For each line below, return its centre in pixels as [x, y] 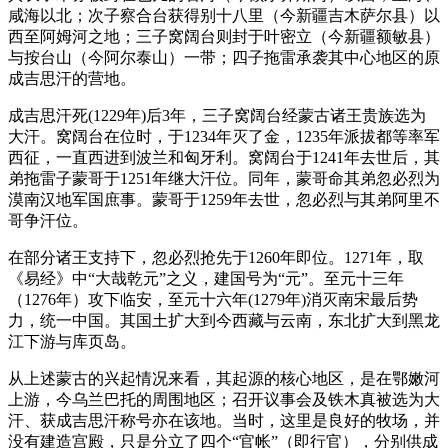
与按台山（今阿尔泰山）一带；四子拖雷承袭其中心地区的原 [224, 57]
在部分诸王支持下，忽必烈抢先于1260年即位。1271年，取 [216, 257]
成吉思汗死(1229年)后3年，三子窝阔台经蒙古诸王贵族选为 [217, 115]
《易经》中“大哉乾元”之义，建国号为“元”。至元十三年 [206, 278]
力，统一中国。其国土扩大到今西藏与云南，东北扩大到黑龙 [224, 320]
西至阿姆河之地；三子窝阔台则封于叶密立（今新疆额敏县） [224, 36]
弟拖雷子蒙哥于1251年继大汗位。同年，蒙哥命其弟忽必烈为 [224, 178]
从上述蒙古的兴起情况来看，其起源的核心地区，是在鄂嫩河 [224, 378]
